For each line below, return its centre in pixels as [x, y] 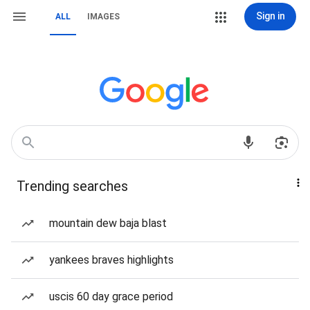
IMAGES [103, 17]
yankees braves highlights [111, 260]
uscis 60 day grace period [111, 297]
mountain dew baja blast [108, 223]
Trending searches [72, 186]
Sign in [270, 16]
